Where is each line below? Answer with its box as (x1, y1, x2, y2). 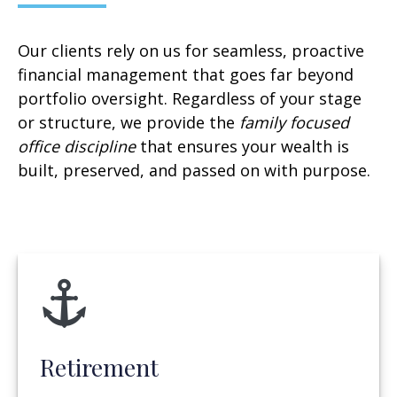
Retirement (40, 351, 159, 383)
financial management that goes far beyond (18, 64, 354, 85)
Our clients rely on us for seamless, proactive (18, 40, 364, 61)
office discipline (18, 136, 136, 157)
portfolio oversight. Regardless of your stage (18, 88, 362, 109)
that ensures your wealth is (136, 136, 349, 157)
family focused (235, 112, 349, 133)
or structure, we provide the (18, 112, 235, 133)
